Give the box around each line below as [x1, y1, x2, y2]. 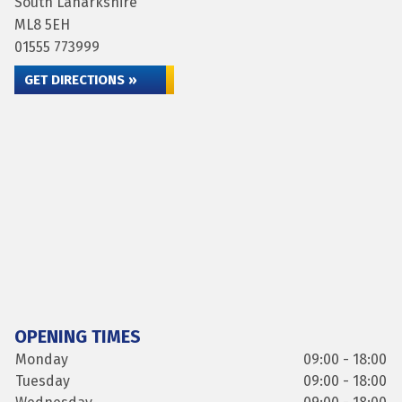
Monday [15, 351, 68, 368]
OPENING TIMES [14, 326, 141, 347]
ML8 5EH [14, 16, 70, 33]
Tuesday [15, 372, 70, 389]
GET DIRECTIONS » [24, 72, 137, 88]
